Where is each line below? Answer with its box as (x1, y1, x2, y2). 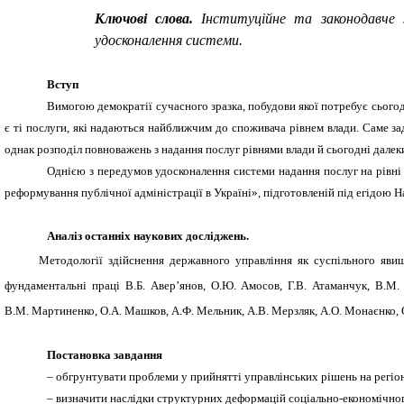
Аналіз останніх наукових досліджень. (47, 229, 250, 243)
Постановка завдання (47, 348, 163, 363)
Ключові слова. (95, 11, 202, 27)
